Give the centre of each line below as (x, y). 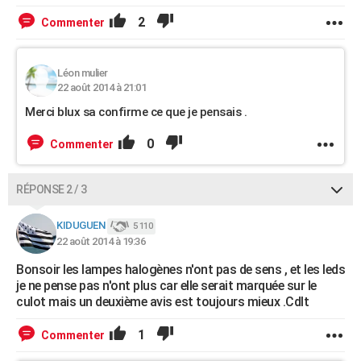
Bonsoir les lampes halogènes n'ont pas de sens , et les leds (180, 270)
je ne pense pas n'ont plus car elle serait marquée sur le (166, 286)
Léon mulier (83, 73)
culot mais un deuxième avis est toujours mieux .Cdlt (162, 302)
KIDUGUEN (81, 226)
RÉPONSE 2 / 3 (52, 189)
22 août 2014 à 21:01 (102, 87)
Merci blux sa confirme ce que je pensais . (136, 112)
